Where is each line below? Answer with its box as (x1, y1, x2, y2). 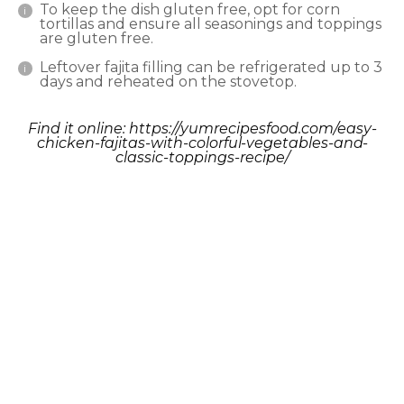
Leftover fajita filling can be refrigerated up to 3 (40, 58, 382, 76)
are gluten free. (40, 29, 153, 47)
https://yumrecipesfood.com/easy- (128, 119, 377, 137)
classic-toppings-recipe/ (115, 148, 289, 166)
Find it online (27, 119, 123, 137)
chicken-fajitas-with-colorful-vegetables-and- (36, 133, 368, 151)
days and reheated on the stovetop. (40, 72, 297, 90)
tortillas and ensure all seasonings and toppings (40, 14, 381, 32)
